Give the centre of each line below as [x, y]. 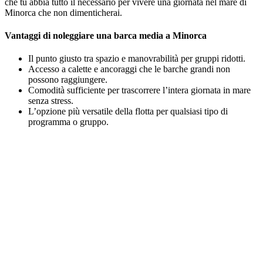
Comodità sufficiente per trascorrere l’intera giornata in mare [139, 90]
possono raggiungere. [68, 80]
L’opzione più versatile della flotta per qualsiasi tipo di [128, 112]
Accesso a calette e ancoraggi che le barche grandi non [129, 69]
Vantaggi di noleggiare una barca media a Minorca [106, 36]
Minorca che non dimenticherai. [63, 12]
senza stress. [51, 101]
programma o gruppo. [68, 122]
